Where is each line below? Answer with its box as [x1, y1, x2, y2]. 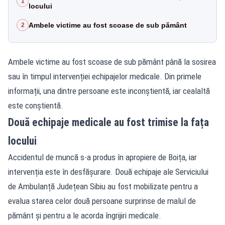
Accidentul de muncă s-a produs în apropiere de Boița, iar [8, 152, 197, 162]
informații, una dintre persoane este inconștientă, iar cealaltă [8, 85, 210, 96]
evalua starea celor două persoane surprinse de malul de [8, 195, 196, 206]
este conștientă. [8, 100, 63, 110]
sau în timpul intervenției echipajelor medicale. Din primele [8, 71, 201, 81]
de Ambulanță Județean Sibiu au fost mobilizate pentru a [8, 181, 198, 191]
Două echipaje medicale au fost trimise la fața [8, 116, 209, 129]
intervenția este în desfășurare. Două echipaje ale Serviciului [8, 166, 208, 177]
